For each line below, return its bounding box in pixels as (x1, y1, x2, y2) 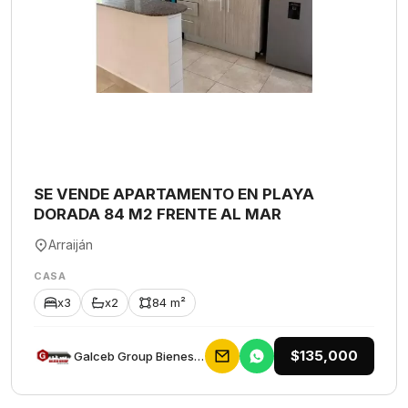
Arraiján (48, 237, 93, 252)
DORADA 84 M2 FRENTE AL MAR (34, 205, 281, 223)
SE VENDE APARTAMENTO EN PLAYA (34, 185, 314, 203)
